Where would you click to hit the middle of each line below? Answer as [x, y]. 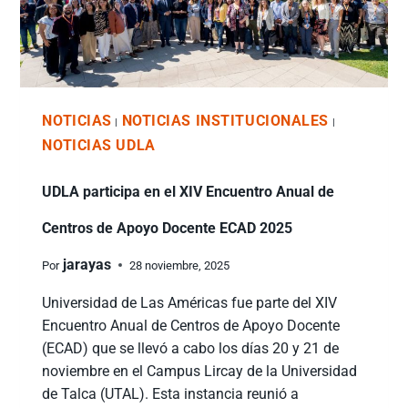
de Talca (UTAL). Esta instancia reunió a [171, 394]
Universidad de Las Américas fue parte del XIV [190, 303]
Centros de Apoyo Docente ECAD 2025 [168, 229]
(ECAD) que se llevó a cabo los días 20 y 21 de [191, 349]
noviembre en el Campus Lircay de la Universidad [200, 372]
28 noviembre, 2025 [179, 265]
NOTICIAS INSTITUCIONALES [225, 121]
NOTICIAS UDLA [99, 146]
